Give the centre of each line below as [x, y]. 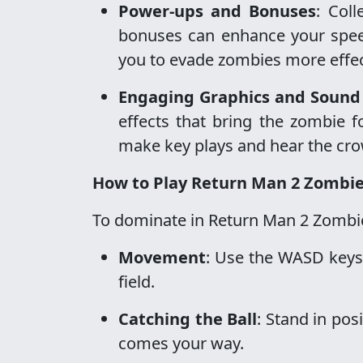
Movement [162, 257]
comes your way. [181, 343]
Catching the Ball [188, 319]
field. [137, 282]
